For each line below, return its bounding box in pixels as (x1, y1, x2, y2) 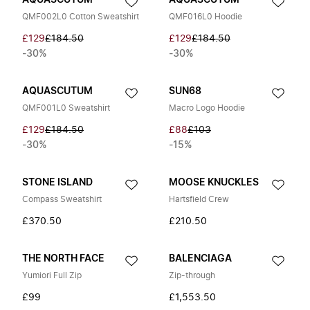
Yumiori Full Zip (22, 271, 82, 280)
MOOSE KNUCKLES (169, 178, 259, 188)
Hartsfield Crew (169, 195, 229, 203)
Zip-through (169, 271, 215, 280)
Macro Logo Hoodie (169, 104, 245, 112)
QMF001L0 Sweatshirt (22, 104, 110, 112)
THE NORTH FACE (22, 254, 104, 264)
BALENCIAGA (169, 254, 232, 264)
